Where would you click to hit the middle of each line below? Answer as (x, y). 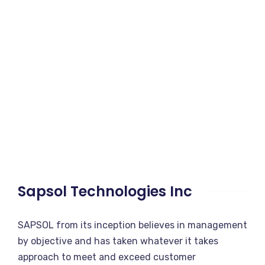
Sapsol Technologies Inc (105, 191)
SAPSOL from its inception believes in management (132, 225)
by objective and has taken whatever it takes (118, 241)
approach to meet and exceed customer (107, 257)
